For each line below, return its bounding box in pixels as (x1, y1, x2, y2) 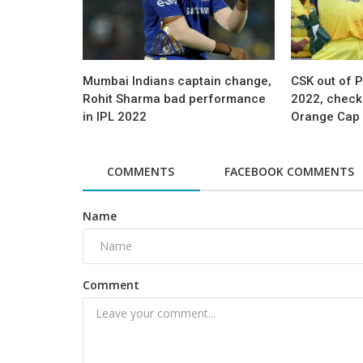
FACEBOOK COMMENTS (224, 163, 354, 179)
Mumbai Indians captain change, (83, 73, 271, 88)
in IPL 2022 (83, 109, 147, 124)
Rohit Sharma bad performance (83, 91, 266, 106)
